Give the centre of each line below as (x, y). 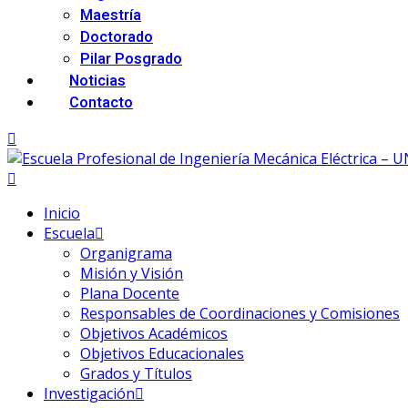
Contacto (101, 103)
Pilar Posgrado (131, 59)
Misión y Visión (132, 273)
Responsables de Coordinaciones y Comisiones (240, 313)
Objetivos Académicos (154, 333)
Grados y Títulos (136, 373)
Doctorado (117, 37)
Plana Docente (130, 293)
